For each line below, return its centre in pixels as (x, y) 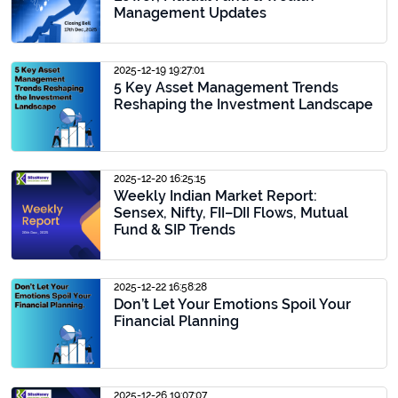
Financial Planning (176, 321)
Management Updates (190, 13)
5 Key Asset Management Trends (226, 88)
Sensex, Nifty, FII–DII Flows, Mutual (231, 213)
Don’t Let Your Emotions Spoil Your (232, 304)
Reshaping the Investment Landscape (243, 104)
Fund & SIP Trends (175, 230)
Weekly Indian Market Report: (215, 196)
